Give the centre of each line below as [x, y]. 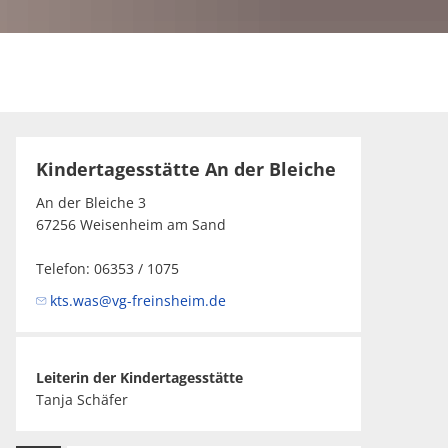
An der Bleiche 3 [91, 202]
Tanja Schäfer [82, 399]
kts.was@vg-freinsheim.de [137, 300]
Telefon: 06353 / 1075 [107, 268]
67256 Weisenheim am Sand [131, 224]
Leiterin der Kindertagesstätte [139, 377]
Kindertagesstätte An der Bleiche [186, 169]
